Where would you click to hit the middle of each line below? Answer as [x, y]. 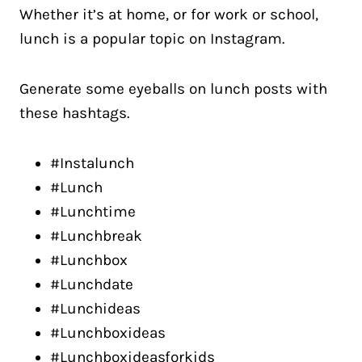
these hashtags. [74, 113]
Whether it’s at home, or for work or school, [169, 15]
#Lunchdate [92, 284]
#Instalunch [92, 163]
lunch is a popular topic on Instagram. [152, 39]
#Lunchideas [95, 309]
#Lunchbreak [96, 236]
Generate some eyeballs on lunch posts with [173, 89]
